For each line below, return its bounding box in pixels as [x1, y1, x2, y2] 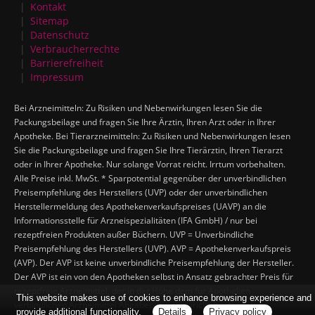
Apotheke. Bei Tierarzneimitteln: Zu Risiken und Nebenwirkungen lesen [14, 130, 290, 141]
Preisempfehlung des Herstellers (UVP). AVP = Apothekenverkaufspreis [14, 243, 291, 254]
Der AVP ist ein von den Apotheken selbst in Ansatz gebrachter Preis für [14, 271, 293, 282]
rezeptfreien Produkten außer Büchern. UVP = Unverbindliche [14, 229, 254, 240]
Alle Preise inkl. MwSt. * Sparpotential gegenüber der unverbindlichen [14, 172, 286, 184]
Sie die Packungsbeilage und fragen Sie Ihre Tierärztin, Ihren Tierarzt [14, 144, 283, 155]
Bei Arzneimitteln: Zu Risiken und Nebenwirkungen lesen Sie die [14, 102, 262, 113]
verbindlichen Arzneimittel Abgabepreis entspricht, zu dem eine [14, 299, 262, 310]
